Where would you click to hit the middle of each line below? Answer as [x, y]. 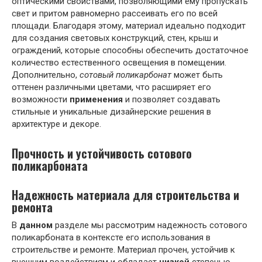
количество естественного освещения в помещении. [119, 62]
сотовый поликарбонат [125, 75]
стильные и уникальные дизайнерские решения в [111, 111]
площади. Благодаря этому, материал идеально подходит [129, 25]
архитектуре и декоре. [56, 124]
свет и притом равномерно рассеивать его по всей [115, 13]
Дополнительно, [46, 75]
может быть [197, 75]
